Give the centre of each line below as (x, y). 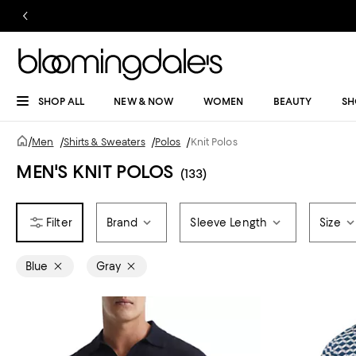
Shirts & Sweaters (104, 142)
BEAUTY (292, 101)
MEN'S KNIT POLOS (95, 172)
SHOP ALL (61, 101)
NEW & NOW (144, 101)
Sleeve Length (229, 222)
